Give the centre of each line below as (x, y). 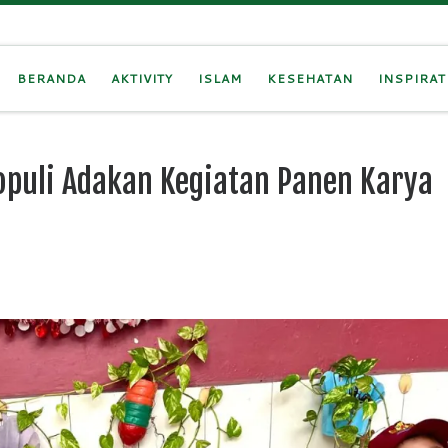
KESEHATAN (309, 78)
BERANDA (51, 78)
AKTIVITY (141, 78)
